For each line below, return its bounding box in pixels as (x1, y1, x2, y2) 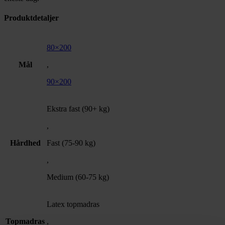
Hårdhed (10, 138, 41, 147)
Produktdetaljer (4, 14, 59, 23)
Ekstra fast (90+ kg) (47, 104, 109, 113)
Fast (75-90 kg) (47, 138, 95, 147)
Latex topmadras (47, 199, 99, 208)
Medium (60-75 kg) (47, 172, 109, 181)
